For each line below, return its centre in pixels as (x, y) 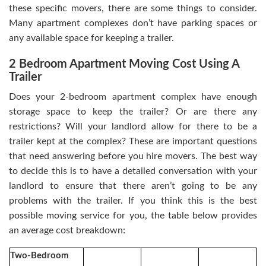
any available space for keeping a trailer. (91, 38)
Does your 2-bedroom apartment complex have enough (133, 97)
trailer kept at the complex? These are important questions (133, 142)
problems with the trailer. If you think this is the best (133, 201)
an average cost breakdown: (67, 231)
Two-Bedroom (39, 256)
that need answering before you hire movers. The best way (133, 156)
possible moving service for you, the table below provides (133, 216)
